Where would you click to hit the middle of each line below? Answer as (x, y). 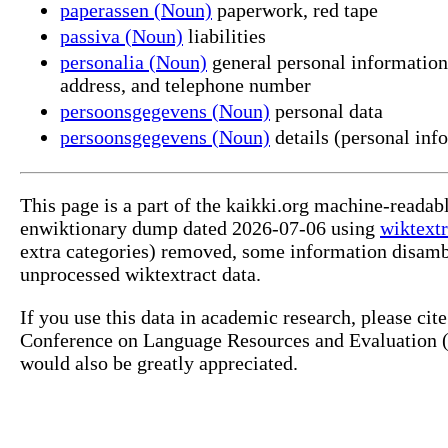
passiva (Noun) (121, 35)
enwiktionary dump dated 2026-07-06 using (200, 227)
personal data (326, 110)
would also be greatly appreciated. (159, 362)
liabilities (224, 35)
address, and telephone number (185, 84)
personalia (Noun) (133, 61)
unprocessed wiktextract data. (140, 273)
